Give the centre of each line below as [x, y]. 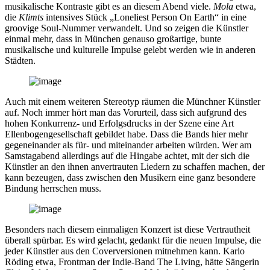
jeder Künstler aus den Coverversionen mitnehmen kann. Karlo [125, 251]
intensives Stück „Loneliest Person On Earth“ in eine [145, 17]
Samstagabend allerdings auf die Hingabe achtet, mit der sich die [127, 155]
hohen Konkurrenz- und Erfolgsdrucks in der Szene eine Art [119, 123]
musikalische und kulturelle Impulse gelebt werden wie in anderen [130, 49]
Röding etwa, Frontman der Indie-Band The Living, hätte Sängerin [132, 262]
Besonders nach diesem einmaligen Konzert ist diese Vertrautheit [127, 229]
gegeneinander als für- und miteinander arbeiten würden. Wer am [128, 145]
